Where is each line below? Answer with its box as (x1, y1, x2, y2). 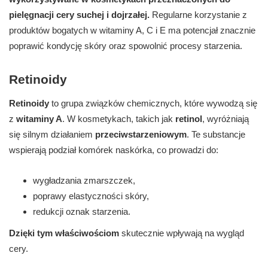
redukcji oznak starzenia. (33, 206, 130, 217)
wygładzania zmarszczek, (33, 175, 135, 186)
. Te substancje (187, 129, 245, 140)
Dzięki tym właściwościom (9, 228, 119, 239)
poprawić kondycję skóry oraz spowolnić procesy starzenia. (9, 41, 242, 51)
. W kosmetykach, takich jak (62, 114, 175, 124)
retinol (175, 114, 202, 124)
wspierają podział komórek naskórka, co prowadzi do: (9, 145, 218, 156)
